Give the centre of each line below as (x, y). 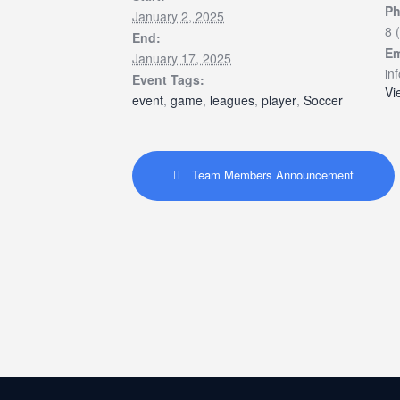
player (279, 100)
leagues (232, 100)
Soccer (323, 100)
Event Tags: (168, 79)
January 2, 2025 (178, 16)
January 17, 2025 (182, 58)
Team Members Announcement (271, 174)
